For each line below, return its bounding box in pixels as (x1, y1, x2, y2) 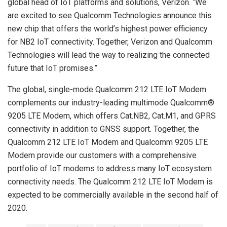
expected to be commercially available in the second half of (8, 190, 218, 200)
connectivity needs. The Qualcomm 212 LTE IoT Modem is (8, 176, 213, 186)
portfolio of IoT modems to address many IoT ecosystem (8, 163, 212, 173)
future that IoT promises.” (8, 63, 103, 73)
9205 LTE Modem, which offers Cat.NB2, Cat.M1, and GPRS (8, 110, 216, 121)
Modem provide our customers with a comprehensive (8, 150, 197, 160)
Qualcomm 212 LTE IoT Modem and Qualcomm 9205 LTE (8, 137, 208, 147)
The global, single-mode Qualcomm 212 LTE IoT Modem (8, 84, 206, 94)
